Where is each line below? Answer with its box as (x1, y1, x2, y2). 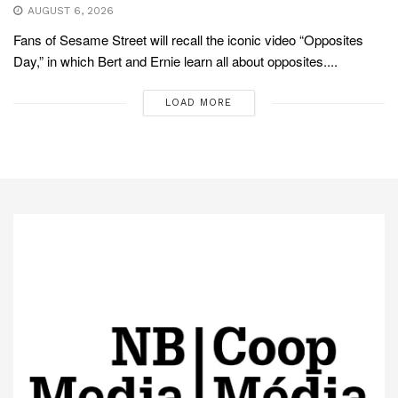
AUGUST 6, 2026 (24, 4, 114, 18)
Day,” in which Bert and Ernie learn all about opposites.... (13, 52, 338, 71)
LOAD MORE (165, 97, 233, 109)
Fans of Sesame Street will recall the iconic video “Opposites (13, 30, 363, 50)
